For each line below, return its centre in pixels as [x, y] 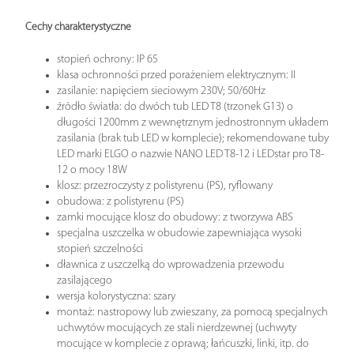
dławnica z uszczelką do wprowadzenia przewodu [171, 265]
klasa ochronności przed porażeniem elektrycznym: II [176, 75]
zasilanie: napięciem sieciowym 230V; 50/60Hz [161, 91]
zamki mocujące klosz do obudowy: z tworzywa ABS [175, 217]
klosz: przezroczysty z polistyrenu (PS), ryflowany [165, 186]
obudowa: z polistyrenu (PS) [121, 201]
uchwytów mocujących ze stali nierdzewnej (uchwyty [177, 328]
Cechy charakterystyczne [78, 27]
